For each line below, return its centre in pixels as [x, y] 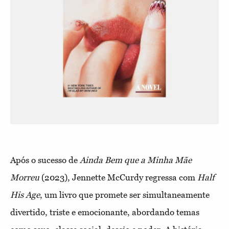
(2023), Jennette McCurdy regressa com [119, 177]
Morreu [26, 177]
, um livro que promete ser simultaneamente [125, 195]
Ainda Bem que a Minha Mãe [136, 160]
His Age [25, 195]
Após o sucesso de [45, 160]
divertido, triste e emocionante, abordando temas [105, 212]
